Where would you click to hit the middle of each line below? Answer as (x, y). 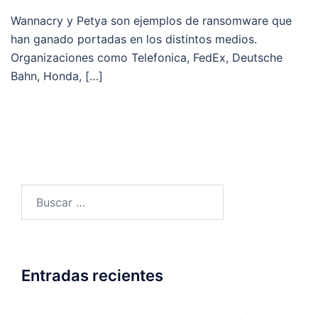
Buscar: (40, 193)
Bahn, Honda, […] (57, 76)
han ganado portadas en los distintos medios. (134, 39)
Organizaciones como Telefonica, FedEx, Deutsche (147, 57)
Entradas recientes (92, 275)
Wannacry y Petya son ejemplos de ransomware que (151, 21)
